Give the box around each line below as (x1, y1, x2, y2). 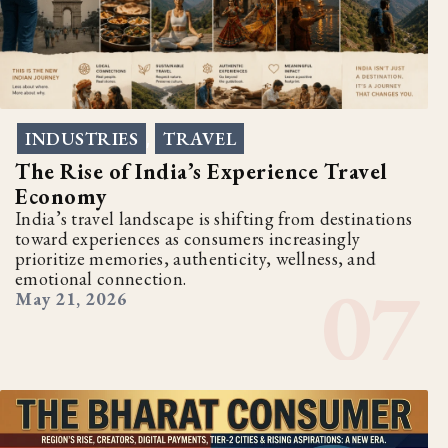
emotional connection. (15, 266, 187, 290)
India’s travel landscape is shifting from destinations (15, 206, 413, 230)
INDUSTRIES (25, 126, 138, 150)
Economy (15, 181, 107, 211)
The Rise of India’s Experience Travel (15, 156, 388, 186)
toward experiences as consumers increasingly (15, 226, 361, 250)
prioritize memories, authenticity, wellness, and (15, 246, 377, 270)
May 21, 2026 (15, 286, 127, 310)
